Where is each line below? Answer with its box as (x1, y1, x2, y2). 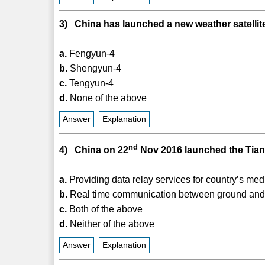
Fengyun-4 (67, 48, 115, 59)
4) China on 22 (59, 145, 129, 156)
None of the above (67, 92, 147, 103)
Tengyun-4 (67, 77, 114, 88)
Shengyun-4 (67, 63, 122, 73)
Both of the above (67, 204, 143, 215)
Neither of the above (67, 219, 155, 230)
